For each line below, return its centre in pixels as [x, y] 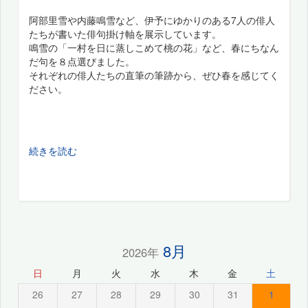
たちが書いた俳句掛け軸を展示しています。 [125, 33]
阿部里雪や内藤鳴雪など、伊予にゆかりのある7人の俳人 [152, 20]
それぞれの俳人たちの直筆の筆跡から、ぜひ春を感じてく [154, 75]
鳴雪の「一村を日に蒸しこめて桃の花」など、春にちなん [154, 47]
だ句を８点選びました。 [82, 61]
